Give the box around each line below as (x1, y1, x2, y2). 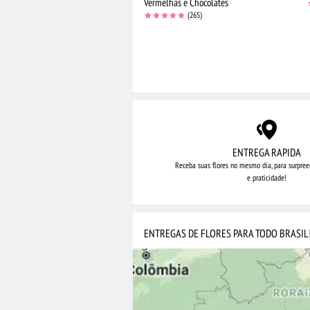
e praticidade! (246, 172, 286, 183)
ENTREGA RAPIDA (232, 145, 301, 160)
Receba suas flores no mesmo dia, (174, 160, 272, 171)
